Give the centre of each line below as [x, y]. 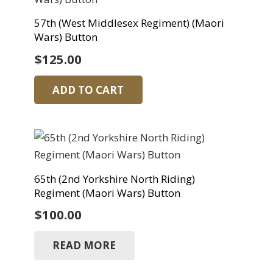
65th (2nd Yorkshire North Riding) [114, 179]
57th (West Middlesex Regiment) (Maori [129, 23]
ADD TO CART [88, 90]
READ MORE [84, 246]
